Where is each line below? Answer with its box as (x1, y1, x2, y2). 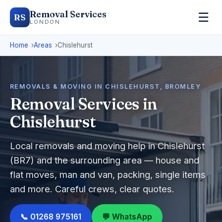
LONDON (30, 18, 61, 25)
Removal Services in (10, 94, 157, 113)
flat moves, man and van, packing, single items (10, 169, 206, 180)
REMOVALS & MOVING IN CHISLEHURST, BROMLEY (10, 83, 201, 90)
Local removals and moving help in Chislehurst (10, 140, 205, 151)
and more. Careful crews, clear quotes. (10, 183, 174, 194)
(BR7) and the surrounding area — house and (10, 155, 199, 166)
